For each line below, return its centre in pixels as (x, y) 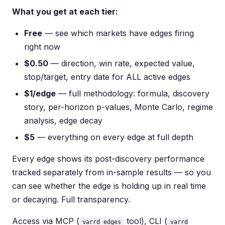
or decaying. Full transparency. (71, 199)
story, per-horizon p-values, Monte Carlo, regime (119, 107)
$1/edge (40, 93)
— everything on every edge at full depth (114, 137)
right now (42, 47)
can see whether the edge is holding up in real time (109, 186)
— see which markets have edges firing (118, 33)
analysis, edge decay (63, 121)
